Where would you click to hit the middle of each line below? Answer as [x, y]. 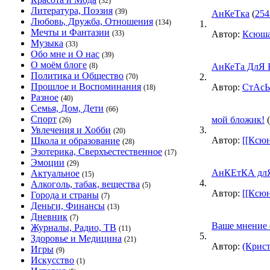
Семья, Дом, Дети [67, 108]
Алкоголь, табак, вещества [85, 184]
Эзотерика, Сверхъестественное [96, 152]
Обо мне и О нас [65, 54]
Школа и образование [75, 141]
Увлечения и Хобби [71, 130]
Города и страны [65, 195]
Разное [45, 97]
